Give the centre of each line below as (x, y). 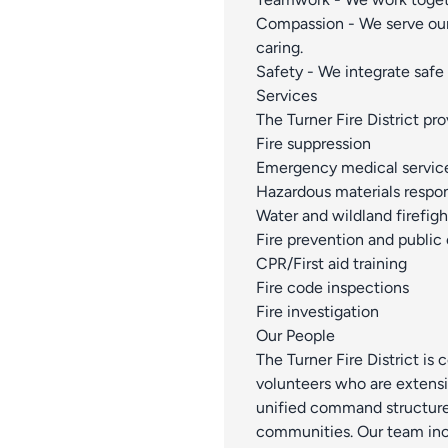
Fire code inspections (332, 287)
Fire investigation (317, 311)
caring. (279, 47)
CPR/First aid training (331, 263)
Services (286, 95)
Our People (295, 335)
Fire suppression (313, 143)
